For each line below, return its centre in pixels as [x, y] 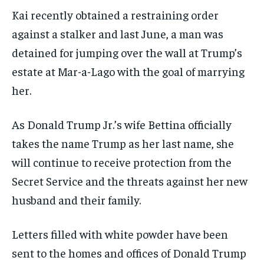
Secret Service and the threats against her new [130, 181]
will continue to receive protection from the [122, 162]
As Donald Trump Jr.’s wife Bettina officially [122, 124]
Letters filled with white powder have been [120, 234]
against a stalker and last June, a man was [118, 34]
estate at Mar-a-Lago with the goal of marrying [128, 71]
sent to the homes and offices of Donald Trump [129, 253]
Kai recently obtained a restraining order [115, 15]
